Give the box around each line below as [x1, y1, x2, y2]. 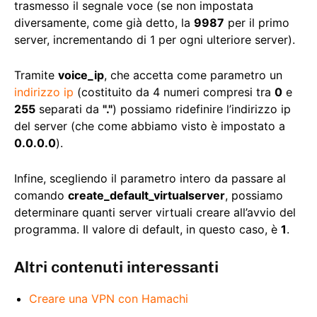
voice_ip [58, 68, 104, 83]
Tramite [14, 68, 58, 83]
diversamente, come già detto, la [14, 16, 194, 30]
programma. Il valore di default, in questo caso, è [14, 222, 281, 237]
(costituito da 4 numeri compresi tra [74, 85, 275, 100]
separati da [35, 102, 103, 117]
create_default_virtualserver [68, 188, 225, 203]
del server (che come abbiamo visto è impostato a [14, 119, 285, 134]
